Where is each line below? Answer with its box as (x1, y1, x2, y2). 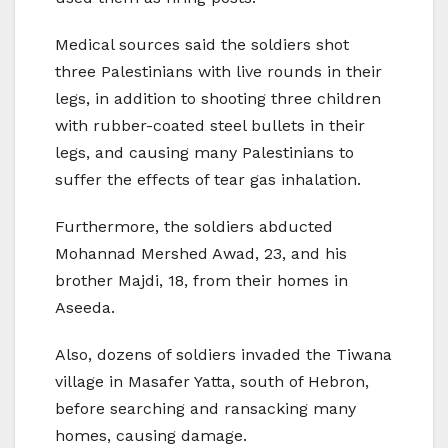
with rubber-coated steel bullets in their (55, 116, 365, 136)
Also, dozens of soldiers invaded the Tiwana (55, 345, 392, 365)
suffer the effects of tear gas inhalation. (55, 170, 361, 190)
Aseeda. (55, 298, 115, 318)
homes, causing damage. (55, 426, 247, 446)
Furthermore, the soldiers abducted (55, 217, 333, 237)
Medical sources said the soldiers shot (55, 35, 349, 55)
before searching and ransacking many (55, 399, 356, 419)
